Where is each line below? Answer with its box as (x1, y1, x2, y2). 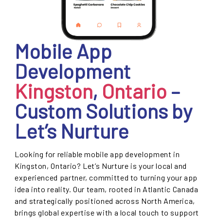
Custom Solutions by (15, 98, 192, 123)
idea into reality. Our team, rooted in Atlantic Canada (15, 184, 199, 194)
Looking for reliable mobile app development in (15, 149, 180, 159)
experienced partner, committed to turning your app (15, 172, 198, 182)
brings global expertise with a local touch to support (15, 207, 199, 217)
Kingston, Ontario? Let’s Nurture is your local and (15, 161, 187, 170)
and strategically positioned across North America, (15, 196, 196, 205)
